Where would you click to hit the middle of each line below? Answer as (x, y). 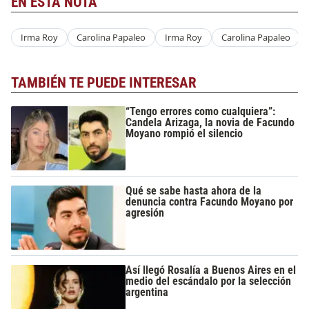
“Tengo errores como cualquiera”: (201, 111)
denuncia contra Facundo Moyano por (210, 201)
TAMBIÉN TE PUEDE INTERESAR (104, 83)
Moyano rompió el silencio (185, 133)
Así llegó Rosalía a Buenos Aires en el (211, 270)
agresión (145, 212)
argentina (147, 292)
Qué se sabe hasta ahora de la (194, 190)
